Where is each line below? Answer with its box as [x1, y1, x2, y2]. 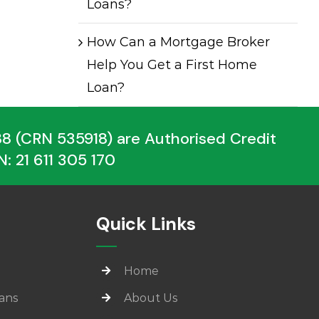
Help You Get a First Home [86, 56, 257, 73]
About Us [123, 291, 177, 305]
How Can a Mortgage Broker [86, 33, 270, 50]
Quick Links [96, 211, 197, 236]
